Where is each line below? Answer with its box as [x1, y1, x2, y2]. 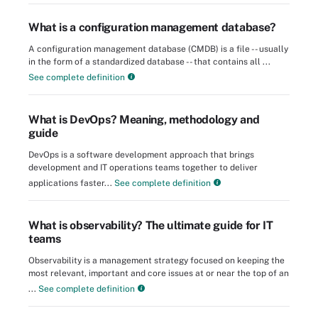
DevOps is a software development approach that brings [28, 150, 254, 160]
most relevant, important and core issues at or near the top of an [28, 268, 289, 279]
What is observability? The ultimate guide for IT [28, 219, 273, 233]
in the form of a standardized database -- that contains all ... [28, 57, 270, 67]
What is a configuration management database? [28, 21, 276, 35]
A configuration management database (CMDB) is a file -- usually [28, 44, 288, 55]
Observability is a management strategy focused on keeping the [28, 256, 285, 266]
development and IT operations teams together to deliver [28, 163, 258, 173]
